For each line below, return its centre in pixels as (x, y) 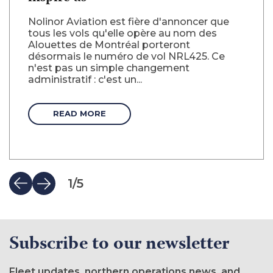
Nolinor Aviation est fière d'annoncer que (129, 21)
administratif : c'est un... (85, 79)
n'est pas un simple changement (109, 68)
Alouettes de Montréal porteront (109, 44)
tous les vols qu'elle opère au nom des (122, 33)
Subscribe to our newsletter (119, 245)
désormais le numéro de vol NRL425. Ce (126, 56)
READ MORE (80, 114)
